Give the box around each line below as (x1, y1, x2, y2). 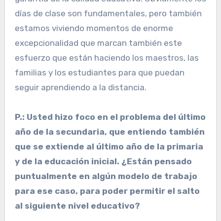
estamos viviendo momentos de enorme (14, 23, 173, 34)
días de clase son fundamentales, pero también (14, 8, 202, 19)
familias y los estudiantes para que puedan (14, 68, 184, 78)
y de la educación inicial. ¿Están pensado (14, 156, 192, 167)
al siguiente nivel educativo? (14, 201, 140, 211)
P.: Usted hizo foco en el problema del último (14, 112, 206, 122)
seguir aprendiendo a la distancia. (14, 82, 147, 93)
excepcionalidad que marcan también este (14, 38, 182, 48)
